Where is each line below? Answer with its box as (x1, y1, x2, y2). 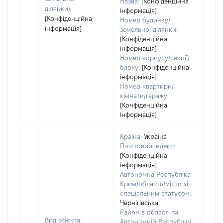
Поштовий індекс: (120, 142, 175, 149)
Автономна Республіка (120, 171, 191, 178)
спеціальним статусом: (120, 190, 191, 197)
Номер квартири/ (120, 83, 174, 90)
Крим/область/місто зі (120, 180, 188, 187)
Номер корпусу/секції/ (120, 54, 190, 61)
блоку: (120, 64, 140, 71)
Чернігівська (120, 199, 158, 206)
